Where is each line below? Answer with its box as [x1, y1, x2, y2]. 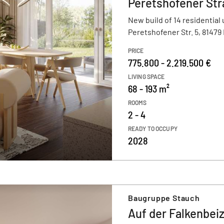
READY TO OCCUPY [128, 125, 177, 132]
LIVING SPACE [128, 73, 165, 80]
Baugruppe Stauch [128, 193, 200, 202]
